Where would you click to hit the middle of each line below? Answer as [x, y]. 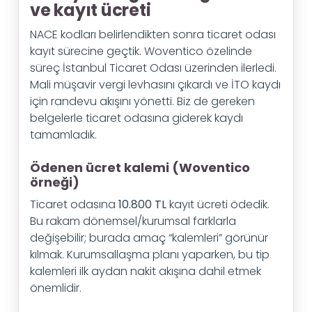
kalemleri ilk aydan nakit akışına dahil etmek [146, 271]
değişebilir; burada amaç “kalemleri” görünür [149, 238]
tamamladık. [63, 135]
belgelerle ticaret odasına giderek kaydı [136, 118]
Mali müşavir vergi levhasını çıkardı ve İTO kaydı [155, 85]
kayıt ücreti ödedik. [218, 204]
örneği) [55, 182]
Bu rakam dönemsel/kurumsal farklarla [133, 221]
